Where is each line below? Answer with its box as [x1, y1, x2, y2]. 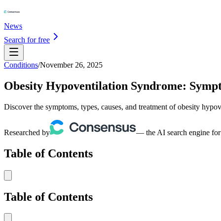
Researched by [4, 128, 50, 137]
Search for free [4, 36, 50, 44]
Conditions [4, 61, 38, 69]
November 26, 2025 [40, 61, 103, 69]
